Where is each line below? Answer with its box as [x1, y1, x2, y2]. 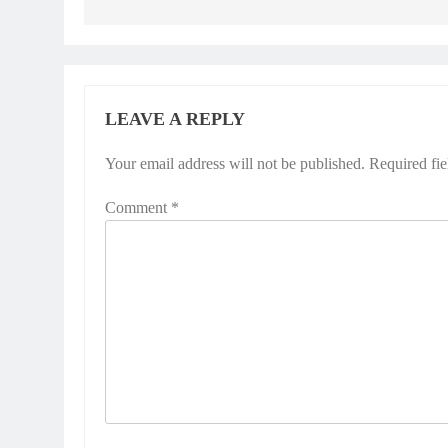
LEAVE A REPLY [105, 108, 245, 129]
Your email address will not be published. [105, 154, 365, 172]
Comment [105, 198, 171, 216]
